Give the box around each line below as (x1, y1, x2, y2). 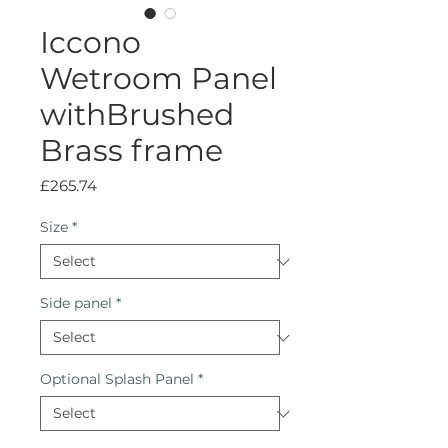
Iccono (40, 24, 141, 61)
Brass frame (40, 132, 223, 169)
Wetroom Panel (40, 60, 277, 97)
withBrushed (40, 96, 234, 133)
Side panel (40, 294, 112, 312)
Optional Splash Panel (40, 370, 194, 388)
